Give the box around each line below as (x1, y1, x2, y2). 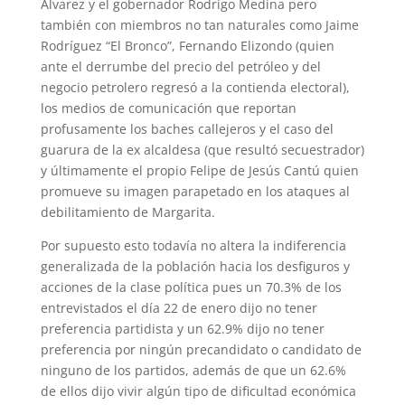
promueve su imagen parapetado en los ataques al (40, 183, 350, 200)
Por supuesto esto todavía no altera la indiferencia (40, 237, 346, 254)
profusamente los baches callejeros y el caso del (40, 120, 334, 137)
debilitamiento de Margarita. (40, 203, 215, 221)
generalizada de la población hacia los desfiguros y (40, 258, 350, 275)
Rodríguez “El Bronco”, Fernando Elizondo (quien (40, 37, 334, 54)
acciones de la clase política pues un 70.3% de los (40, 278, 342, 296)
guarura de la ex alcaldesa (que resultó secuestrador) (40, 141, 364, 158)
